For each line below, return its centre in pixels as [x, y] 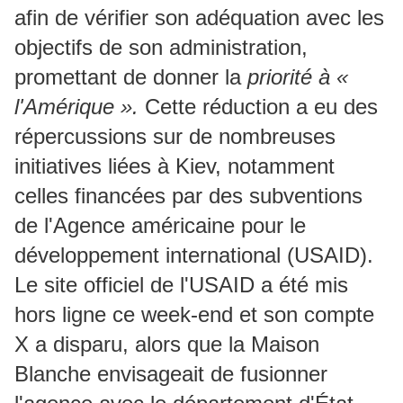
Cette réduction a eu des [258, 106]
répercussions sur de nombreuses [175, 136]
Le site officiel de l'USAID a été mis [181, 284]
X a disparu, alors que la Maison [167, 344]
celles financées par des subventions [188, 195]
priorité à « [298, 76]
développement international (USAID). [194, 255]
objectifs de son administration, [161, 47]
